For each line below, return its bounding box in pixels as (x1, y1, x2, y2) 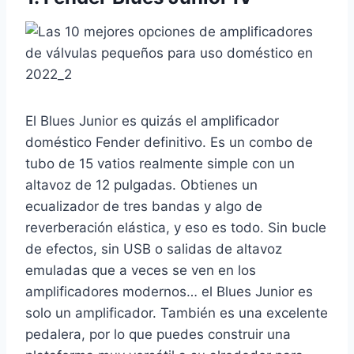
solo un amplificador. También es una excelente (25, 305, 328, 322)
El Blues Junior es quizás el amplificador (25, 113, 279, 130)
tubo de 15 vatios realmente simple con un (25, 156, 295, 172)
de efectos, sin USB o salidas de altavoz (25, 241, 282, 258)
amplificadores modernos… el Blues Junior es (25, 284, 313, 300)
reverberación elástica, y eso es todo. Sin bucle (25, 220, 326, 236)
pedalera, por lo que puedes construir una (25, 326, 291, 343)
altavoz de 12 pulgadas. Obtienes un (25, 177, 258, 194)
